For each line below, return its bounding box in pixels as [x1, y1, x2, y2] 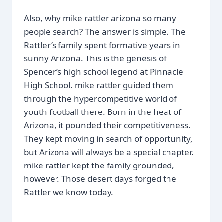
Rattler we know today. [24, 186, 113, 198]
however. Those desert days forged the [24, 172, 176, 184]
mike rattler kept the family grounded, [24, 159, 174, 171]
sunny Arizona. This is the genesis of [24, 52, 166, 64]
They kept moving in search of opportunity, [24, 132, 193, 144]
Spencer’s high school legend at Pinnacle [24, 65, 183, 77]
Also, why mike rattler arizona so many [24, 12, 176, 24]
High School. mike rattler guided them [24, 79, 173, 91]
